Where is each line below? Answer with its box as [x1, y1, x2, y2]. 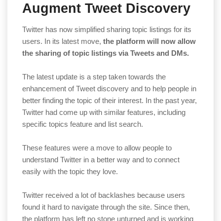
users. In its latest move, [22, 37, 103, 46]
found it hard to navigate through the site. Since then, [22, 203, 190, 212]
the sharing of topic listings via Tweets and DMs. [22, 49, 189, 58]
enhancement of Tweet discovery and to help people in [22, 84, 196, 93]
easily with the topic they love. [22, 167, 118, 176]
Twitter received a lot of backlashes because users [22, 191, 185, 200]
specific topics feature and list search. [22, 120, 143, 129]
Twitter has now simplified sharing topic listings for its [22, 25, 191, 34]
